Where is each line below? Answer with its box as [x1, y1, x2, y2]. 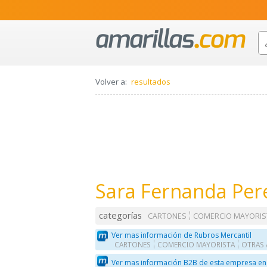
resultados [131, 76, 170, 88]
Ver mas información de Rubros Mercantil [111, 229, 252, 240]
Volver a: [95, 76, 127, 88]
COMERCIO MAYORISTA [157, 239, 235, 249]
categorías [99, 209, 142, 222]
